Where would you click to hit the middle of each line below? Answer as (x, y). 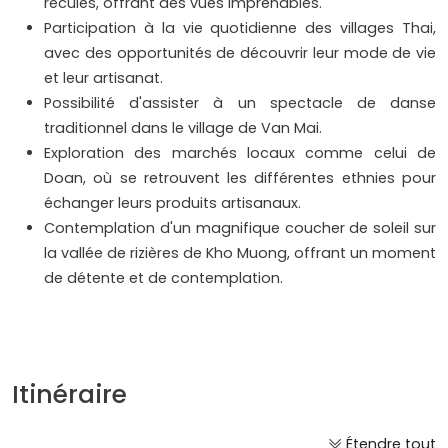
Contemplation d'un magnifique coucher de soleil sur (240, 228)
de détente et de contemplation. (163, 278)
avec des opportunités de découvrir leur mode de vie (240, 53)
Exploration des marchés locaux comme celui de (240, 153)
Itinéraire (69, 395)
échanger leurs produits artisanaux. (172, 203)
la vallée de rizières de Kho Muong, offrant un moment (240, 253)
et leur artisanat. (103, 78)
